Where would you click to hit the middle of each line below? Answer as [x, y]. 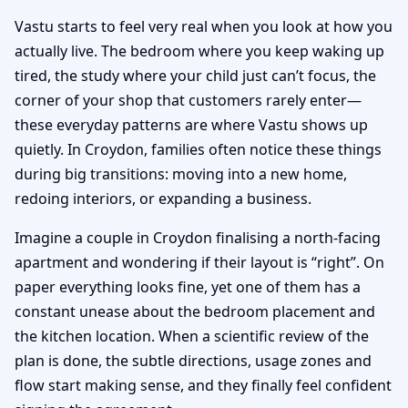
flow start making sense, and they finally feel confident [203, 385]
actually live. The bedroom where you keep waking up [199, 51]
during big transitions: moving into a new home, [181, 173]
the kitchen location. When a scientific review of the [192, 336]
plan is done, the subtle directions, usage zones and [193, 360]
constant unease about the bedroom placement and [195, 311]
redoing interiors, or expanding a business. [163, 198]
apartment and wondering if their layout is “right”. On [199, 262]
